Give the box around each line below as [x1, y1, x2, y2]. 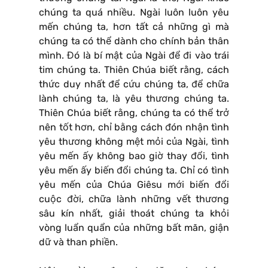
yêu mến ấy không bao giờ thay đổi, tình [39, 150, 229, 162]
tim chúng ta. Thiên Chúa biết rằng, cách [39, 64, 229, 76]
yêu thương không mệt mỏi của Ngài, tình [39, 136, 229, 148]
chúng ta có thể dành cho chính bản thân [39, 35, 229, 47]
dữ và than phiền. [39, 236, 118, 248]
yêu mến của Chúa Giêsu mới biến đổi [39, 179, 229, 191]
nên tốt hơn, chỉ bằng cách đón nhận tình [39, 121, 229, 133]
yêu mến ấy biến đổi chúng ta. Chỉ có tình [39, 165, 229, 176]
